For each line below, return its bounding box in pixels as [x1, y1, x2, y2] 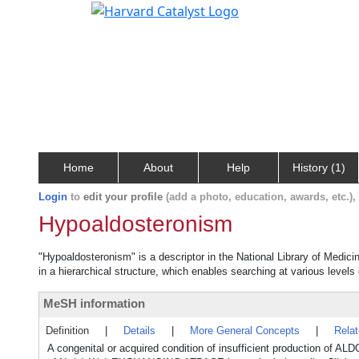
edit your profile [83, 191, 163, 203]
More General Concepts [190, 325, 300, 337]
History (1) [292, 161, 345, 174]
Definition [46, 325, 89, 337]
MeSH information [43, 296, 145, 310]
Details [123, 325, 155, 337]
